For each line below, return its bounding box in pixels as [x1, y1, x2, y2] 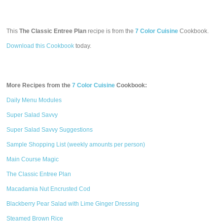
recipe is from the [86, 28, 136, 35]
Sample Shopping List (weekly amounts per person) [6, 141, 146, 148]
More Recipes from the [6, 82, 73, 89]
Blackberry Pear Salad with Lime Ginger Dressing [6, 200, 140, 207]
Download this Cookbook [6, 42, 74, 49]
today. [74, 42, 92, 49]
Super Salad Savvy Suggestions [6, 126, 93, 133]
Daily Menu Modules [6, 97, 62, 104]
